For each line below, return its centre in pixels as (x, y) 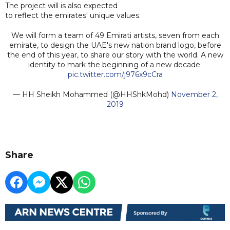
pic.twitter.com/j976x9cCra (115, 74)
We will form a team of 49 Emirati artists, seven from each (115, 35)
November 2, (194, 94)
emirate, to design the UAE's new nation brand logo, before (115, 45)
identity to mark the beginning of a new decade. (115, 64)
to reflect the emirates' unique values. (73, 15)
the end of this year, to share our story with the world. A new (115, 55)
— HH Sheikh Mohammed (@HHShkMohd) (92, 94)
